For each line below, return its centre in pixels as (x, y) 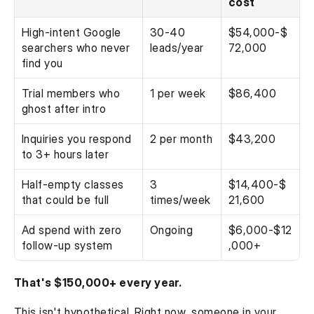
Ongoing (172, 230)
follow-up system (67, 245)
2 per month (182, 139)
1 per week (178, 93)
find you (42, 63)
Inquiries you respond (77, 139)
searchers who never (76, 48)
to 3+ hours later (66, 154)
